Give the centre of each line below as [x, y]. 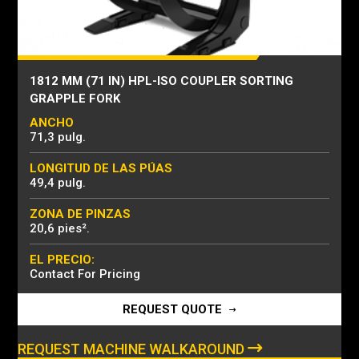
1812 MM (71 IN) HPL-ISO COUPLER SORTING [161, 81]
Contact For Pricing [85, 274]
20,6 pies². [60, 228]
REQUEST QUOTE [173, 309]
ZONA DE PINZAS [80, 214]
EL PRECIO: [62, 260]
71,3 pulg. [58, 137]
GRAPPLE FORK [75, 99]
